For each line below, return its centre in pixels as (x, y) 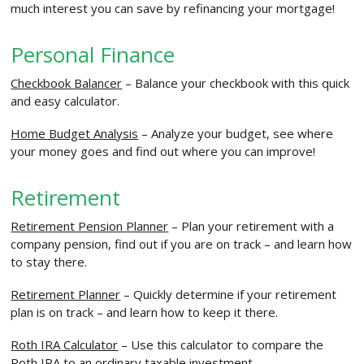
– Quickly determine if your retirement (229, 294)
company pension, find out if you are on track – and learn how (182, 244)
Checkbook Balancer (67, 83)
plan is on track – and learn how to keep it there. (145, 312)
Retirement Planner (66, 294)
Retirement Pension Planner (90, 226)
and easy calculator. (65, 101)
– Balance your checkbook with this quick (236, 83)
